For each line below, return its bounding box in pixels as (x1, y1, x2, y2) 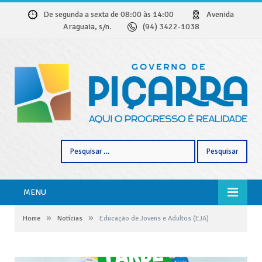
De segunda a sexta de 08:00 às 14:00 (43, 9, 191, 19)
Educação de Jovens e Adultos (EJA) (99, 213, 209, 223)
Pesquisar (60, 140, 95, 150)
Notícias (57, 213, 82, 223)
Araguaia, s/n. (63, 22, 127, 32)
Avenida (206, 9, 234, 19)
